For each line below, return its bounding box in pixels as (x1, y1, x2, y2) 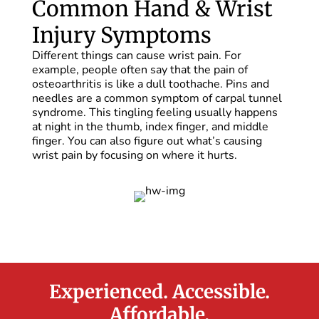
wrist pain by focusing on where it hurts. (31, 147, 237, 164)
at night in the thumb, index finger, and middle (31, 119, 268, 135)
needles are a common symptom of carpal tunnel (31, 90, 282, 107)
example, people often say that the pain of (31, 62, 248, 78)
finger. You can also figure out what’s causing (31, 133, 262, 150)
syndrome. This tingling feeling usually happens (31, 105, 278, 121)
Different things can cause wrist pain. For (31, 48, 241, 64)
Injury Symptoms (31, 21, 211, 49)
